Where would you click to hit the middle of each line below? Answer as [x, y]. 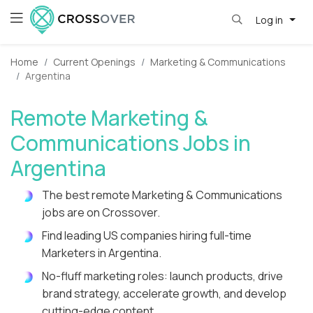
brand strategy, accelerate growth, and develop [164, 294]
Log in [270, 20]
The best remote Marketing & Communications [162, 195]
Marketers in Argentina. [102, 253]
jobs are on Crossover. [101, 213]
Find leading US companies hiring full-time [147, 236]
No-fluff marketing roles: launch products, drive [162, 276]
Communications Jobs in [131, 143]
